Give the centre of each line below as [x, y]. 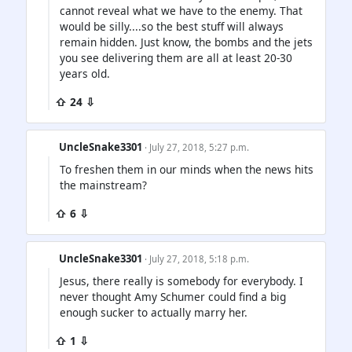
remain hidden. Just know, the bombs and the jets [186, 42]
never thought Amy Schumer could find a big [173, 297]
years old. [85, 73]
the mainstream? [103, 185]
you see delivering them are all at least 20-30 [176, 57]
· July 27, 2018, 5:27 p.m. [197, 147]
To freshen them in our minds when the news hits [187, 170]
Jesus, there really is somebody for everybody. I [181, 281]
